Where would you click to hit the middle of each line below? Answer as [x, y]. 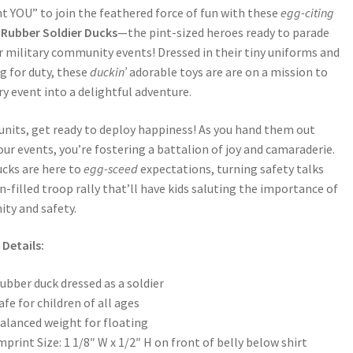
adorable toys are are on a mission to [227, 72]
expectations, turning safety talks [231, 168]
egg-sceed [111, 168]
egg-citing [307, 13]
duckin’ [108, 72]
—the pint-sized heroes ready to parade [223, 33]
